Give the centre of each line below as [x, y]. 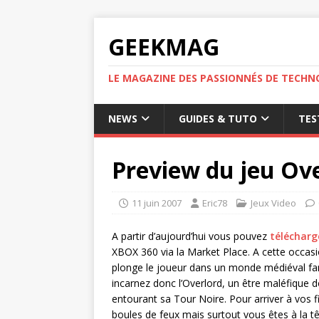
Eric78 [215, 203]
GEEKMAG [164, 47]
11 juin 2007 [157, 203]
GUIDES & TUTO [218, 119]
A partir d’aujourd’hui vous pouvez [191, 236]
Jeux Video [273, 203]
